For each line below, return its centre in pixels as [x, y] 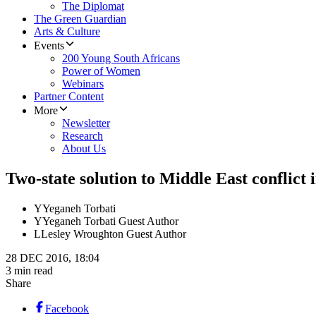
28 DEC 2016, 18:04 [53, 258]
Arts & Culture [67, 32]
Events [49, 46]
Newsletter [86, 123]
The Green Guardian [80, 19]
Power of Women [101, 71]
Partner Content [69, 97]
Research [83, 136]
